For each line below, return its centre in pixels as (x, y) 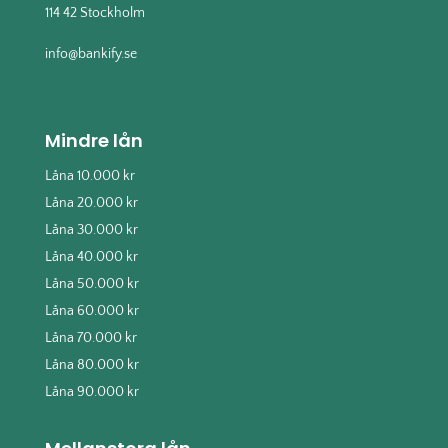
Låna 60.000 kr (91, 310)
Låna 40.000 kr (91, 256)
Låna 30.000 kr (91, 229)
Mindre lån (93, 140)
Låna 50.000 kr (91, 283)
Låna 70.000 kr (90, 337)
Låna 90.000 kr (91, 391)
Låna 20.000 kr (91, 202)
